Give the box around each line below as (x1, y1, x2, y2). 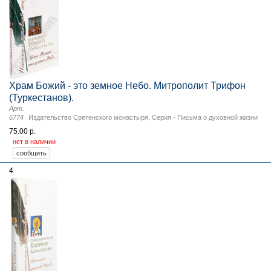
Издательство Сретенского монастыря (28, 113, 148, 121)
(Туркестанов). (9, 92, 74, 103)
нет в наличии (13, 137, 56, 145)
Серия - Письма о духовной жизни (152, 113, 258, 121)
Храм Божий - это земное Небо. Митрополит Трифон (9, 80, 246, 91)
